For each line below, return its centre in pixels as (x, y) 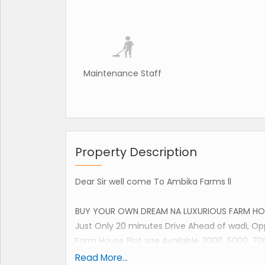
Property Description (136, 152)
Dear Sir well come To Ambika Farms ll (153, 182)
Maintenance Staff (122, 74)
